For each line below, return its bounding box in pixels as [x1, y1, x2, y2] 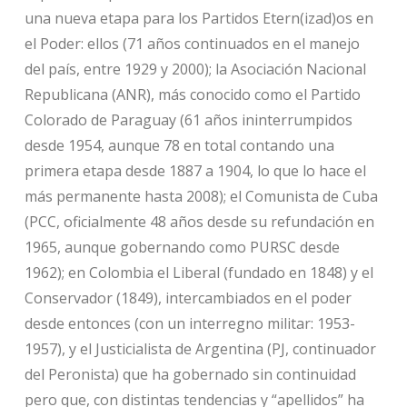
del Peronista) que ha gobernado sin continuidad [24, 363, 356, 384]
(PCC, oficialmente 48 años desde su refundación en [24, 211, 374, 232]
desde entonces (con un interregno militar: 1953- [24, 313, 355, 333]
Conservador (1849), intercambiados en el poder [24, 287, 352, 308]
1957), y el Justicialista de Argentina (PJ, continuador [24, 338, 376, 359]
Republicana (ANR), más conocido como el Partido [24, 84, 361, 104]
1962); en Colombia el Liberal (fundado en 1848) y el [24, 262, 373, 283]
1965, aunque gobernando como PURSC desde [24, 236, 340, 257]
